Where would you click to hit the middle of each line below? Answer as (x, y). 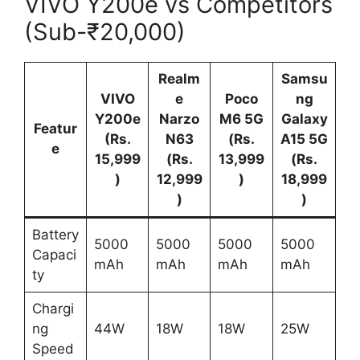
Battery (55, 234)
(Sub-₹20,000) (105, 31)
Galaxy (304, 119)
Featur (55, 128)
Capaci (54, 254)
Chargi (53, 308)
